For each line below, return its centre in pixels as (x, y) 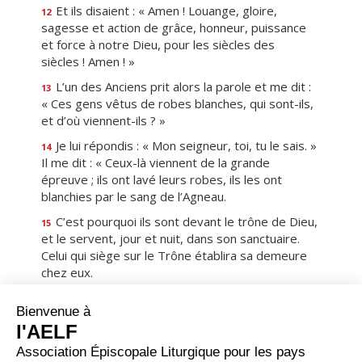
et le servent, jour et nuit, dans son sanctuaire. (170, 238)
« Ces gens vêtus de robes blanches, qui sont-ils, (177, 103)
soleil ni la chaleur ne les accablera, (137, 314)
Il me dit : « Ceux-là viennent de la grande (156, 162)
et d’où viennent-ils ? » (103, 120)
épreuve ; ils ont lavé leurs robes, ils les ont (162, 179)
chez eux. (67, 272)
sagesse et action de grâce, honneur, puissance (174, 27)
